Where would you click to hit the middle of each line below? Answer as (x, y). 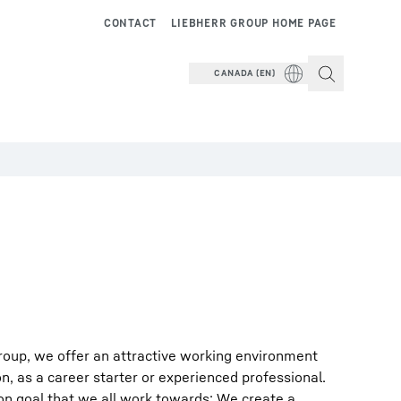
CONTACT (130, 23)
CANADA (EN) (245, 73)
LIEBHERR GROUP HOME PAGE (254, 23)
